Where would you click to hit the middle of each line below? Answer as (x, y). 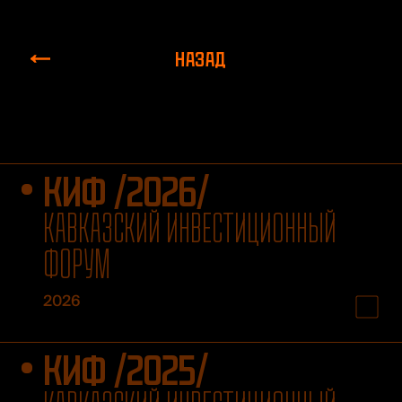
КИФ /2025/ (125, 371)
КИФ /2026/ (126, 192)
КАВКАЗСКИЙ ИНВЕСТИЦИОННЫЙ (189, 228)
